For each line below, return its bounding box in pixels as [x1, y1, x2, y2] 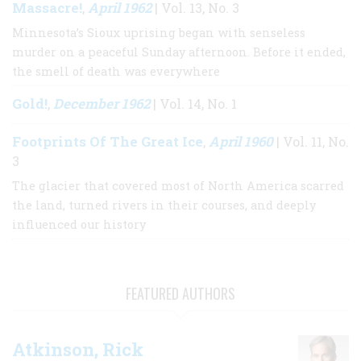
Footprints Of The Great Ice [12, 132, 203, 151]
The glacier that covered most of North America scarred [12, 178, 344, 194]
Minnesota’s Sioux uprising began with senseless [12, 25, 305, 41]
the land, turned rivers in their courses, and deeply [12, 197, 316, 214]
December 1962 [53, 94, 150, 114]
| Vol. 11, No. [273, 133, 349, 151]
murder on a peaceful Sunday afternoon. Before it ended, [12, 44, 346, 60]
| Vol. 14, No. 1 [150, 95, 237, 113]
